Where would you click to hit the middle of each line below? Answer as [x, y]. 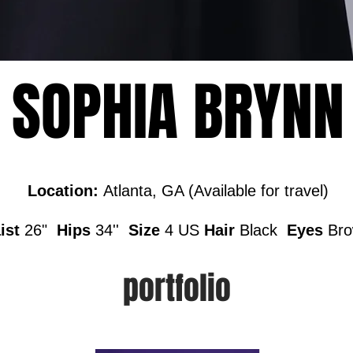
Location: [65, 191]
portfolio [176, 288]
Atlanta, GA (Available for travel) [216, 191]
